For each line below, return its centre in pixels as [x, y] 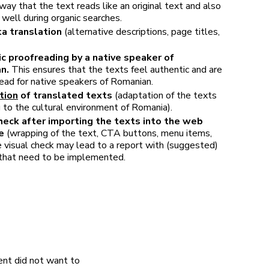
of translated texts [65, 95]
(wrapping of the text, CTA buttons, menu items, [108, 133]
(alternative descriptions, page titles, [142, 32]
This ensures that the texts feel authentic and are [117, 70]
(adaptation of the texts [165, 95]
